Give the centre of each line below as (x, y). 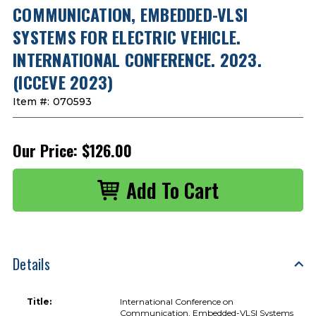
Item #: (31, 101)
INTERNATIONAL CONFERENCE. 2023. (137, 59)
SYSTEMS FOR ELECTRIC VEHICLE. (127, 36)
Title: (39, 301)
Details (31, 263)
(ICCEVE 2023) (63, 81)
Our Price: (45, 150)
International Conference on (177, 301)
